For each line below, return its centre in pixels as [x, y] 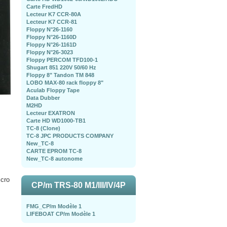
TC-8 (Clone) [43, 128]
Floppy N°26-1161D [51, 45]
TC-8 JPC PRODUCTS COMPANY [70, 136]
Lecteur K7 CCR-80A [54, 14]
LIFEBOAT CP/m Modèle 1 [61, 214]
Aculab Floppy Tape [53, 90]
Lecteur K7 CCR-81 [52, 22]
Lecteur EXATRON [51, 113]
